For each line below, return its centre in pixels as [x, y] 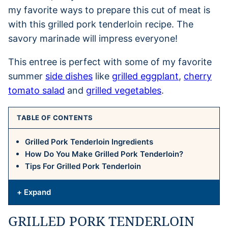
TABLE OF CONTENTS [55, 117]
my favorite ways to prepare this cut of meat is [109, 10]
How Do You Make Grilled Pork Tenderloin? [104, 154]
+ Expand [34, 192]
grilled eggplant [145, 76]
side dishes [69, 76]
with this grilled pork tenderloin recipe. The [101, 24]
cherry [198, 76]
